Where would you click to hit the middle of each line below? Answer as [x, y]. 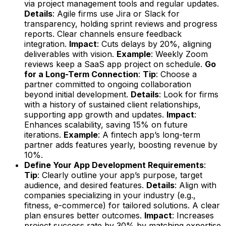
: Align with [195, 185]
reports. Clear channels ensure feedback [103, 34]
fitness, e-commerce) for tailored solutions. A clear [122, 205]
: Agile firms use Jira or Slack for [116, 13]
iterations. [44, 134]
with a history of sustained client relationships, [112, 104]
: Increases [193, 215]
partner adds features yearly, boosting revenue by [121, 145]
